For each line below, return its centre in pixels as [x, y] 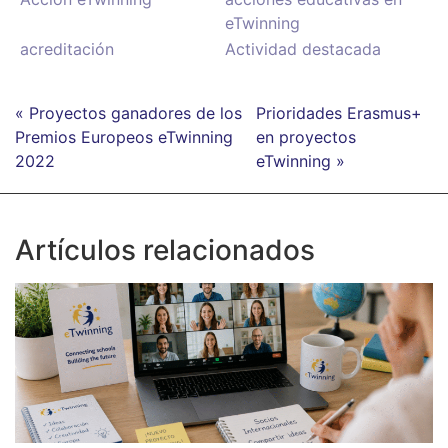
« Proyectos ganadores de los [128, 113]
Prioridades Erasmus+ [338, 113]
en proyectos [305, 137]
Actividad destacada [303, 49]
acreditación [67, 49]
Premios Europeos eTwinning [124, 137]
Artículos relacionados [165, 250]
